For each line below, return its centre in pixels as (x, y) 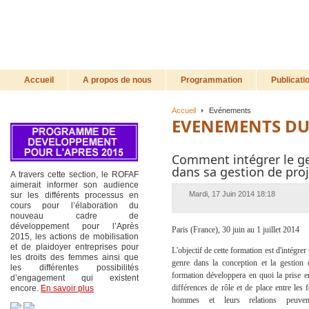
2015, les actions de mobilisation (75, 237)
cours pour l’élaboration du (75, 206)
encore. (26, 288)
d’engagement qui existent (75, 278)
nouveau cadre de (75, 216)
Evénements (229, 110)
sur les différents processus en (75, 195)
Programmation (211, 80)
